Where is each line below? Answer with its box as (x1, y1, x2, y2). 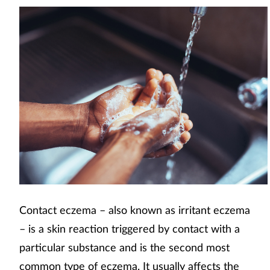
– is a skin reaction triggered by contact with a (19, 221, 240, 235)
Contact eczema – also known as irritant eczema (19, 202, 250, 216)
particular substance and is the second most (19, 240, 230, 254)
